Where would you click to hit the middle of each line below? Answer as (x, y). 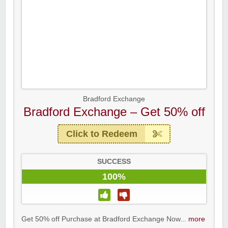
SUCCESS (114, 162)
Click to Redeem (102, 134)
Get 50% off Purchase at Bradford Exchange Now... (105, 219)
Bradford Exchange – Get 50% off (114, 112)
